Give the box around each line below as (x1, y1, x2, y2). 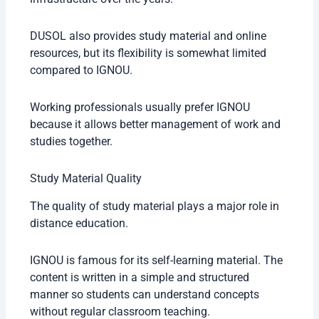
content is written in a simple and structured (30, 270, 250, 284)
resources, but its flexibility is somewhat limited (30, 46, 267, 61)
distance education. (30, 216, 129, 230)
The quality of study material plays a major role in (30, 199, 280, 213)
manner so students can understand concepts (30, 287, 260, 301)
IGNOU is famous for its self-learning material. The (30, 253, 283, 267)
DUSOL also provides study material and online (30, 29, 267, 43)
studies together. (30, 135, 113, 149)
